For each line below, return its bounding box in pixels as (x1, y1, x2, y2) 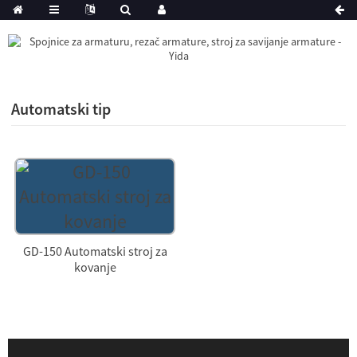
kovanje (73, 259, 116, 275)
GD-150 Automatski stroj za (22, 243, 167, 259)
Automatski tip (11, 99, 112, 119)
